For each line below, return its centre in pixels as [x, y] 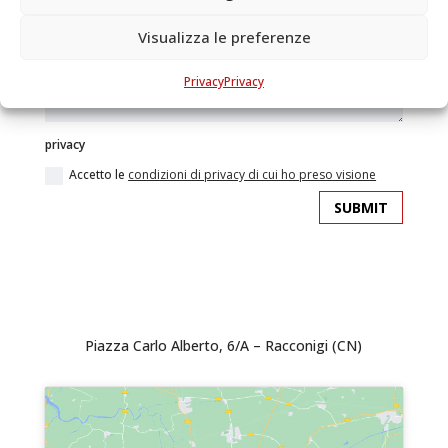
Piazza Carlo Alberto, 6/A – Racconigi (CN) [224, 346]
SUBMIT [361, 208]
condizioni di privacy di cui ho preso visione [252, 175]
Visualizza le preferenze [224, 37]
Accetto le [99, 175]
